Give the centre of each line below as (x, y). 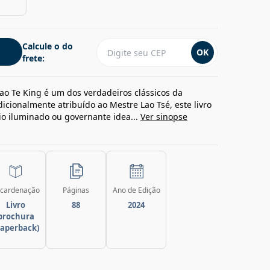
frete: (33, 58)
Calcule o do (48, 46)
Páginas (76, 190)
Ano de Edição (136, 190)
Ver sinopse (164, 117)
